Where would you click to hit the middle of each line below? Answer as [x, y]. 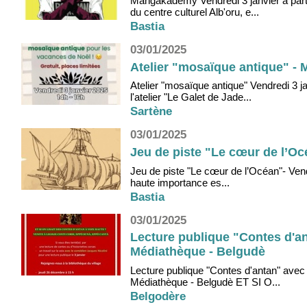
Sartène [151, 112]
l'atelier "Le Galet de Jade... [191, 97]
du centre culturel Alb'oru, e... [195, 12]
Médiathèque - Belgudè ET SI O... [205, 282]
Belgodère [158, 296]
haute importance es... [180, 182]
